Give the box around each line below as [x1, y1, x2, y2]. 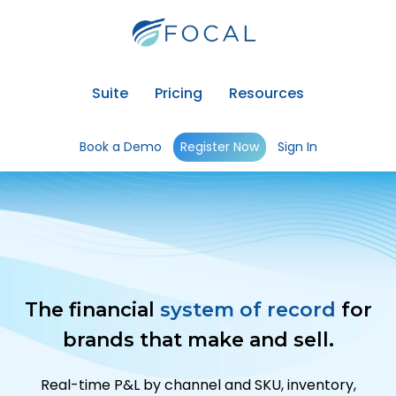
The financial [24, 298, 160, 323]
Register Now [180, 138, 259, 156]
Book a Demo [80, 138, 162, 156]
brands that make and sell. [62, 328, 334, 353]
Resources [229, 83, 304, 104]
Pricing [155, 83, 202, 104]
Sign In [278, 138, 317, 156]
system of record [159, 298, 336, 323]
